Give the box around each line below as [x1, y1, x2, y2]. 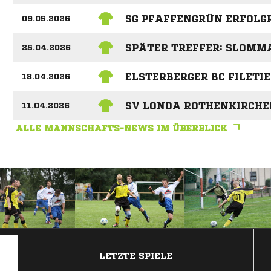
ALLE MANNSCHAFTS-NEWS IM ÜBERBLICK [15, 124, 227, 133]
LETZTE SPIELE [99, 252, 172, 261]
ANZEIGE [122, 231, 149, 238]
